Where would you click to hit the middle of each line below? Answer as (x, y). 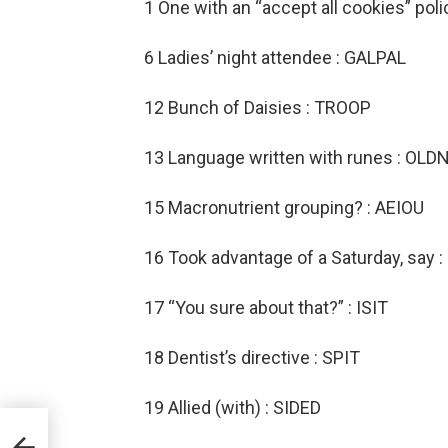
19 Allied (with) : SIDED (232, 408)
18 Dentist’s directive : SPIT (252, 358)
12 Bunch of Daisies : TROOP (257, 108)
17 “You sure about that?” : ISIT (266, 308)
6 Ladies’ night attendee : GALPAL (275, 58)
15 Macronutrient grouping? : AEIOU (284, 208)
